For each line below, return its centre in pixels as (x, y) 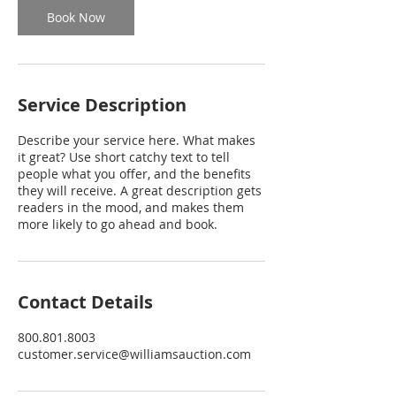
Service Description (102, 105)
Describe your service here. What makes (137, 140)
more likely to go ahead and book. (118, 224)
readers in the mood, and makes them (131, 207)
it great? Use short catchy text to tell (124, 157)
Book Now (76, 17)
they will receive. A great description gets (140, 190)
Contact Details (85, 302)
